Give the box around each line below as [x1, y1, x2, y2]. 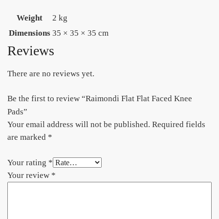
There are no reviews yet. [7, 69, 94, 79]
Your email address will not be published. [7, 120, 150, 130]
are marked [7, 132, 48, 142]
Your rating [7, 157, 48, 167]
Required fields [152, 120, 205, 130]
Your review [7, 170, 51, 180]
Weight [17, 13, 43, 23]
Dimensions [9, 28, 50, 38]
